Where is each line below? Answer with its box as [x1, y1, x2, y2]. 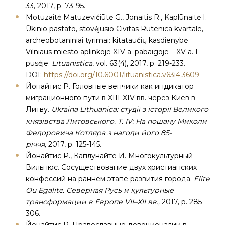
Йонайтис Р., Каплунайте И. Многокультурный [26, 151, 193, 160]
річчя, [26, 140, 46, 149]
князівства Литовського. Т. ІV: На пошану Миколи [26, 117, 207, 126]
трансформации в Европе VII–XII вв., [26, 197, 160, 206]
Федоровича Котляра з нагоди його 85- [26, 128, 172, 137]
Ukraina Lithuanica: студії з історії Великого [51, 105, 208, 114]
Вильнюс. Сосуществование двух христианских [26, 163, 197, 172]
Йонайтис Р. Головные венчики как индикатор [26, 82, 194, 91]
